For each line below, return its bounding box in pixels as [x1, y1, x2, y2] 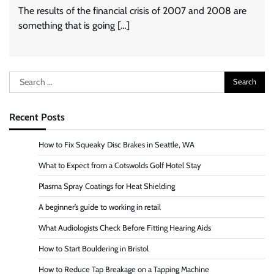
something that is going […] [18, 19, 130, 31]
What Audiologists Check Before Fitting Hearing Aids [39, 223, 211, 232]
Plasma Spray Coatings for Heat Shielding [39, 181, 175, 191]
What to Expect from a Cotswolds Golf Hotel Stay [39, 160, 201, 170]
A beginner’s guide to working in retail [39, 202, 161, 212]
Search [9, 72, 37, 84]
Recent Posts [9, 110, 65, 123]
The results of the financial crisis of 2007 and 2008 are [18, 4, 246, 17]
